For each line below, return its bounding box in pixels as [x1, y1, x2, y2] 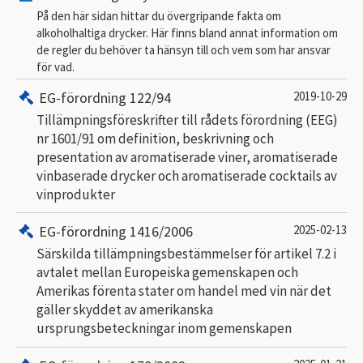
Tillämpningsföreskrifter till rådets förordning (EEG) [36, 110, 338, 129]
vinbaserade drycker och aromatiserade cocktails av [36, 166, 337, 185]
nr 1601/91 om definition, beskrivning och [36, 129, 274, 147]
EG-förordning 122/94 [39, 88, 172, 107]
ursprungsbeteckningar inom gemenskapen [36, 319, 292, 337]
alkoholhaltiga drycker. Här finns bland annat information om [36, 24, 338, 41]
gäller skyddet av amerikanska [36, 301, 213, 318]
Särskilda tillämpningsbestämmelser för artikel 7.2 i [36, 245, 336, 263]
